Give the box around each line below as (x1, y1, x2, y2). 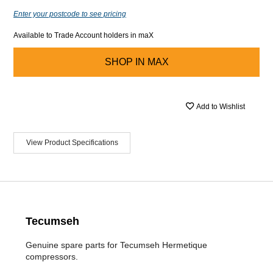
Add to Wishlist (196, 102, 245, 111)
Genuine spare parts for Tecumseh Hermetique (26, 239, 207, 250)
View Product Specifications (26, 138, 118, 147)
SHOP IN (104, 56, 145, 67)
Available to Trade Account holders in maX (13, 30, 154, 40)
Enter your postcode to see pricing (13, 9, 126, 18)
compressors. (26, 251, 78, 261)
